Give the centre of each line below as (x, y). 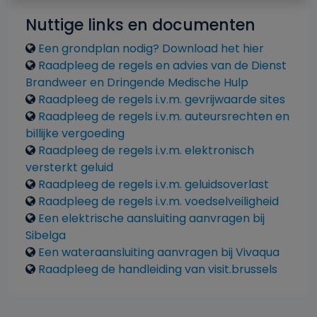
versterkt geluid (69, 167)
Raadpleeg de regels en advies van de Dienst (162, 65)
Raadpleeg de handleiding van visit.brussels (158, 269)
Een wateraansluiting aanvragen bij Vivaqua (159, 252)
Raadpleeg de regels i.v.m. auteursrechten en (164, 116)
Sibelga (46, 235)
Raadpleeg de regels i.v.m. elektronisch (146, 150)
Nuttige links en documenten (140, 25)
